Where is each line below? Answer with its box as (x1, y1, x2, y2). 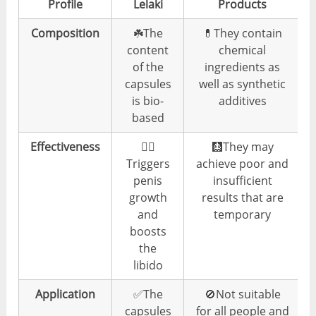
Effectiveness (30, 138, 101, 154)
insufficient (212, 172, 272, 188)
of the (132, 59, 164, 75)
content (127, 42, 169, 58)
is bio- (132, 92, 164, 109)
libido (133, 257, 163, 273)
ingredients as (205, 59, 281, 75)
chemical (219, 42, 267, 58)
